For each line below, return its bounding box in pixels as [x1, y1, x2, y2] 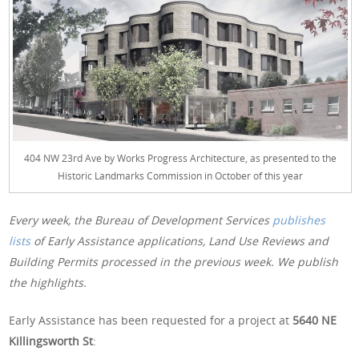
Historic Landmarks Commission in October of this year [58, 168, 303, 182]
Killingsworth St [9, 333, 94, 349]
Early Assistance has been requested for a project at [9, 312, 293, 328]
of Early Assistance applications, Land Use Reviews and [30, 232, 329, 248]
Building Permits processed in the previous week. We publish [9, 253, 339, 269]
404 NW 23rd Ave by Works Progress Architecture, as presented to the [24, 151, 337, 164]
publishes [272, 212, 326, 228]
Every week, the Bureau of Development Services [9, 212, 273, 228]
